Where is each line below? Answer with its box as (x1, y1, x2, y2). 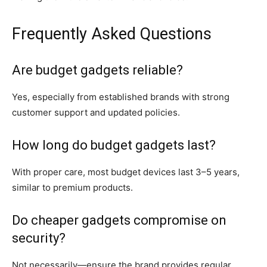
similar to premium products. (12, 181, 133, 193)
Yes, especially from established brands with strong (12, 91, 229, 103)
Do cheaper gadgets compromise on (12, 212, 226, 228)
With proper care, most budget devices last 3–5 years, (12, 166, 240, 178)
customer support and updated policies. (12, 106, 180, 118)
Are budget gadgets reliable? (12, 62, 183, 77)
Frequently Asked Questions (12, 24, 212, 44)
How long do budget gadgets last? (12, 137, 216, 153)
